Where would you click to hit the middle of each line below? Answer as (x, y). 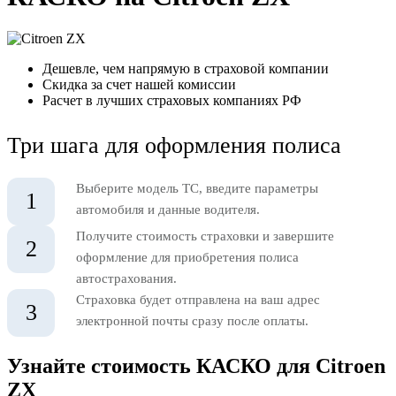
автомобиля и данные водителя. (168, 210)
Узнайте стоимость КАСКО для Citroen (196, 366)
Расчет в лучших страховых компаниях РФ (172, 101)
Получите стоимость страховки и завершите (205, 236)
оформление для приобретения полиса (187, 258)
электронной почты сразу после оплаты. (192, 321)
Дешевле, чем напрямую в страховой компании (186, 69)
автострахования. (126, 279)
